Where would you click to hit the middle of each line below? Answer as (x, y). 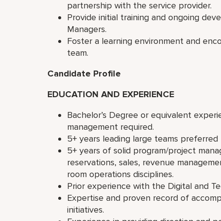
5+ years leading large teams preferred (143, 139)
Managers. (88, 29)
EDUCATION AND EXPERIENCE (111, 94)
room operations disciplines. (123, 174)
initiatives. (88, 210)
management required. (113, 127)
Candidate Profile (84, 74)
